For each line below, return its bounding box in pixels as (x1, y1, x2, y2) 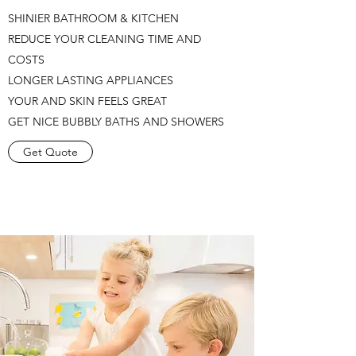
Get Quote (23, 145, 78, 159)
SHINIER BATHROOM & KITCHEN (8, 11, 179, 25)
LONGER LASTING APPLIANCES (8, 73, 173, 87)
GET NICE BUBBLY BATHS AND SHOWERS (8, 114, 224, 129)
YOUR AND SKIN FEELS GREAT (8, 94, 167, 108)
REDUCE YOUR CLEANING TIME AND (8, 32, 201, 46)
